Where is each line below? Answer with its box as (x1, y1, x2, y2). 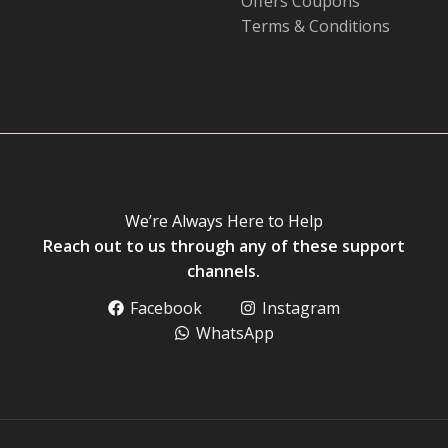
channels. (187, 260, 261, 283)
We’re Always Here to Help (124, 210, 323, 233)
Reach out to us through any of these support (42, 235, 405, 258)
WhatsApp (195, 322, 274, 345)
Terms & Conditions (241, 14, 390, 37)
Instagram (261, 297, 340, 320)
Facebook (130, 297, 203, 320)
